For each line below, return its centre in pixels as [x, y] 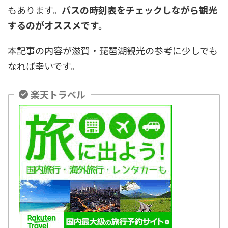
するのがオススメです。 [58, 25]
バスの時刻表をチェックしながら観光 [139, 10]
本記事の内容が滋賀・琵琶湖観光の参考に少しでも [113, 51]
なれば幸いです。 [44, 66]
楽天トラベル [58, 94]
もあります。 [35, 10]
